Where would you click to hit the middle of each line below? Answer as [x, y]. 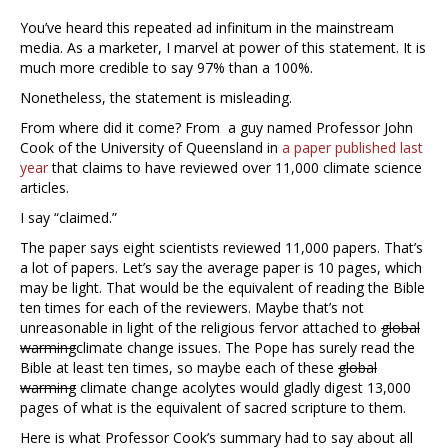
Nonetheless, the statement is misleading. [156, 98]
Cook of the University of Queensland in [151, 148]
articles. [44, 188]
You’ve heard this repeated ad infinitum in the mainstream [207, 28]
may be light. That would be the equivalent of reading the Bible [222, 288]
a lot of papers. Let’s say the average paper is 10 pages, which [221, 268]
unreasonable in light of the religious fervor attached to [200, 328]
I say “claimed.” [68, 218]
